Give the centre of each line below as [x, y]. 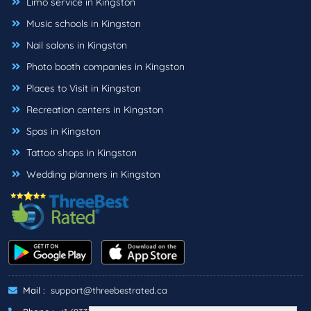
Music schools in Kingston [82, 24]
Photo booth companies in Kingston [104, 67]
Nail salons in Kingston [75, 45]
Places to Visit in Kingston [82, 89]
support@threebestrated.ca [109, 290]
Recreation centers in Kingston [93, 110]
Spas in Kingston [62, 132]
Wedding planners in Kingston [92, 175]
